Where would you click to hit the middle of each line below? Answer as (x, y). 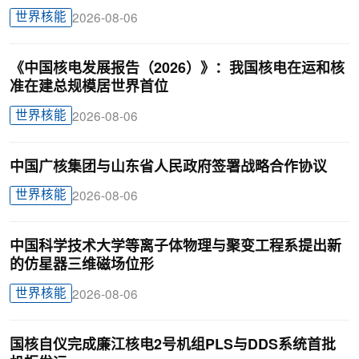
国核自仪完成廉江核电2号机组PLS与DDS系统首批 (172, 345)
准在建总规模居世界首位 (89, 88)
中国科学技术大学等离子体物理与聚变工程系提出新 (175, 247)
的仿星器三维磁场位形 (81, 266)
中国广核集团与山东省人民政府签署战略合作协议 (168, 167)
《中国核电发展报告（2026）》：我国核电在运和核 (177, 69)
